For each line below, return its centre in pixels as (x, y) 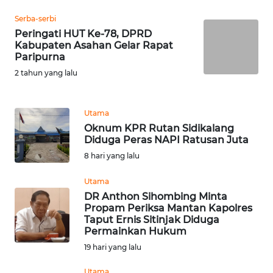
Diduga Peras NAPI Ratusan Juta (166, 140)
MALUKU (41, 12)
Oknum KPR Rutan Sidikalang (159, 128)
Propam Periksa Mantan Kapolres (168, 208)
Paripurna (40, 57)
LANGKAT (42, 250)
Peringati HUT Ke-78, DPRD (83, 34)
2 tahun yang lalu (46, 73)
